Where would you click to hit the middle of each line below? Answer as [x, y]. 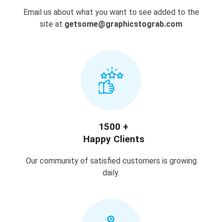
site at [52, 24]
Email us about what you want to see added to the [111, 12]
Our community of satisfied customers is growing [111, 161]
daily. [111, 173]
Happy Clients [113, 139]
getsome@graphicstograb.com [123, 24]
